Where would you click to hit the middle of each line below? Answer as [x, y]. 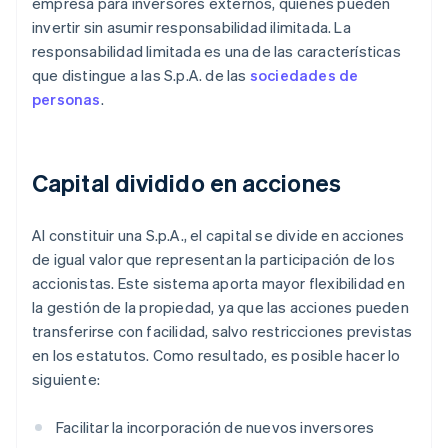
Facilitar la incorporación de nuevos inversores [215, 427]
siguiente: [66, 379]
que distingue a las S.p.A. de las [141, 75]
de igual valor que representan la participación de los [213, 259]
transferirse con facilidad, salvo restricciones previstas [222, 331]
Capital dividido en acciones [186, 183]
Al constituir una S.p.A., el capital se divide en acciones [218, 235]
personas [66, 99]
